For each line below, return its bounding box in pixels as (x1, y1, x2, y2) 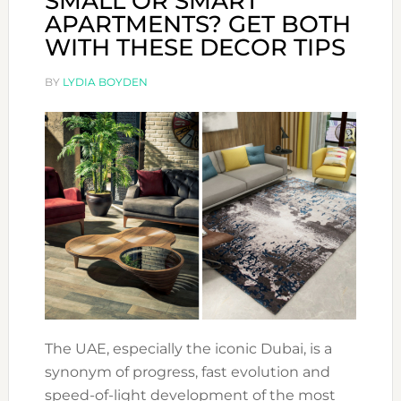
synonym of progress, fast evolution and (44, 363, 330, 381)
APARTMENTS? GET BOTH (44, 10, 351, 38)
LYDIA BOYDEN (62, 75, 148, 89)
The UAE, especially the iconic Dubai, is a (44, 340, 332, 358)
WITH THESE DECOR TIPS (44, 33, 346, 62)
